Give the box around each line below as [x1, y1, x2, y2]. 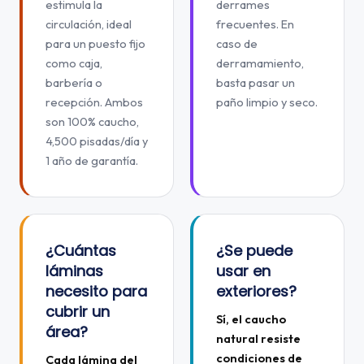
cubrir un [45, 301, 110, 322]
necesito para [45, 281, 147, 301]
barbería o [45, 75, 102, 90]
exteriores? [216, 281, 297, 301]
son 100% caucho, [45, 114, 139, 129]
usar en [216, 261, 271, 281]
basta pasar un [216, 75, 295, 90]
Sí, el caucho [216, 311, 286, 327]
